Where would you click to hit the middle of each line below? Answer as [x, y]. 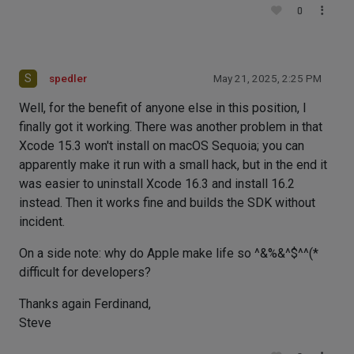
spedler [68, 79]
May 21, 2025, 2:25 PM [267, 79]
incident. [42, 222]
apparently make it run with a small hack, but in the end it [173, 165]
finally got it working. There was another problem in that [171, 127]
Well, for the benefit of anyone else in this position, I [163, 108]
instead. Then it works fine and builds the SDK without [167, 203]
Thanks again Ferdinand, [85, 304]
